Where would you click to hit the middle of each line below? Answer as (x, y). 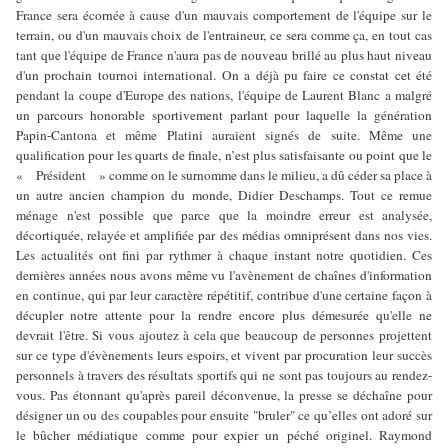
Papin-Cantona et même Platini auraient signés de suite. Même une (224, 135)
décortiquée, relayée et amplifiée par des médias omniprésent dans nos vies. (224, 235)
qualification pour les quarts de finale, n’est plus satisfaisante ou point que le (224, 155)
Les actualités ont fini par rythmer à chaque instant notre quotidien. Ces (224, 255)
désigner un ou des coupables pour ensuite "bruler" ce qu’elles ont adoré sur (224, 415)
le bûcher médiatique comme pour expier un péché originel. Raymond (224, 435)
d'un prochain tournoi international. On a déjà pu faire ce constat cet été (224, 75)
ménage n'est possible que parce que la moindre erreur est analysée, (224, 215)
